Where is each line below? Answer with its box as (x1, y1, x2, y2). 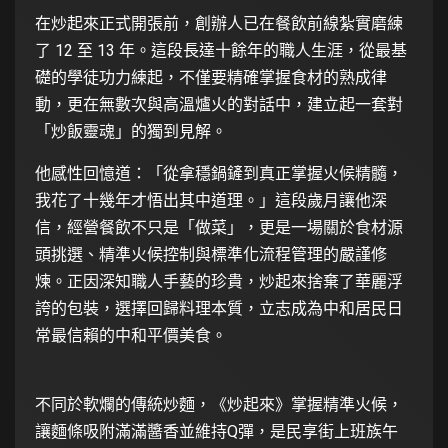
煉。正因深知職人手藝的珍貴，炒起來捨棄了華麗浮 (35, 271, 403, 291)
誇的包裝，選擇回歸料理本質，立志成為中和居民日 (35, 298, 403, 318)
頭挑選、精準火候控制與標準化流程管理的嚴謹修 (35, 244, 387, 264)
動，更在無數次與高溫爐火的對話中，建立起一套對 (35, 94, 403, 114)
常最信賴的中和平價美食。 (35, 325, 227, 345)
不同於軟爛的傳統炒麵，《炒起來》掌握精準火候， (35, 394, 403, 414)
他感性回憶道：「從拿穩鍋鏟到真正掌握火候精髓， (35, 163, 403, 183)
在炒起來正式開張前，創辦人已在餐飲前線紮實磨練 (35, 13, 403, 33)
